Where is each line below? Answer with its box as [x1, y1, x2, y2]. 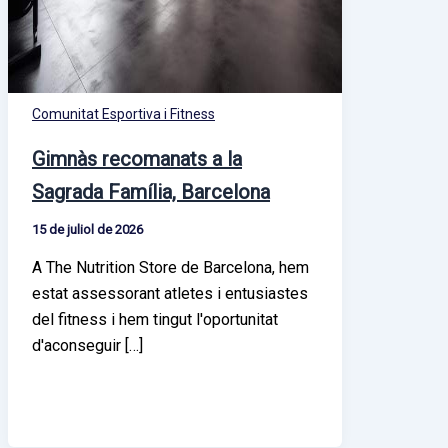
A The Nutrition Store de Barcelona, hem [32, 258, 309, 278]
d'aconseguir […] [32, 336, 143, 356]
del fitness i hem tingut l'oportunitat [32, 310, 278, 330]
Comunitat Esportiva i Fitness [32, 105, 215, 122]
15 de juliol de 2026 [32, 222, 143, 238]
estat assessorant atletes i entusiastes [32, 284, 308, 304]
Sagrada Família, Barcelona [32, 180, 270, 205]
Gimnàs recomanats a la [32, 147, 242, 172]
